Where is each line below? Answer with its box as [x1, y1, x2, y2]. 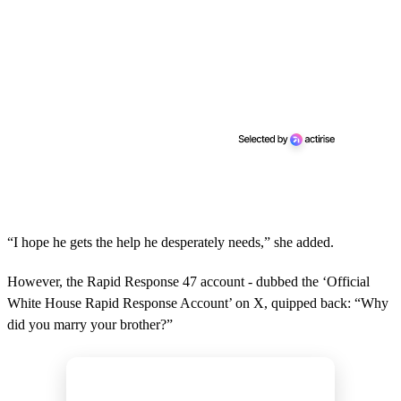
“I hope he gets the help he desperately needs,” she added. [7, 234, 334, 250]
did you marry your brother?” [7, 316, 173, 332]
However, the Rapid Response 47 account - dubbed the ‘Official [7, 273, 370, 289]
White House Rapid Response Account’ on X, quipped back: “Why [7, 294, 388, 311]
